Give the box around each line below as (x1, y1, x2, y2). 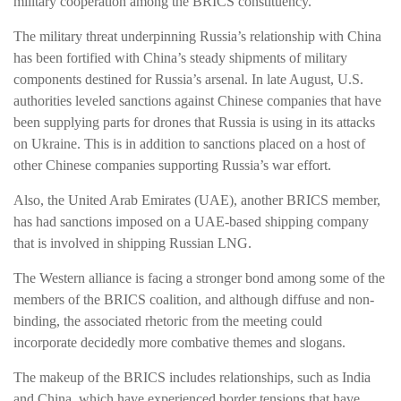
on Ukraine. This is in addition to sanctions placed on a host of (13, 135, 365, 151)
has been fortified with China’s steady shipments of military (13, 49, 347, 65)
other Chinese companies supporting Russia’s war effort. (13, 157, 331, 173)
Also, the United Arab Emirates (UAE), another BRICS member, (13, 192, 380, 208)
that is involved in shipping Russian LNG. (13, 235, 252, 251)
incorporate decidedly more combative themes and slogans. (13, 334, 346, 350)
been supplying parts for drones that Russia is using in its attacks (13, 114, 375, 130)
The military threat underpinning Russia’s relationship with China (13, 28, 381, 44)
